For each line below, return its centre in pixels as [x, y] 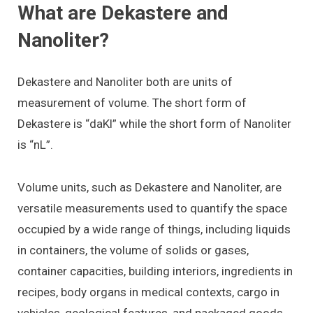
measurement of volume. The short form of [132, 103]
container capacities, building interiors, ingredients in [155, 271]
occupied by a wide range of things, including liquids [154, 229]
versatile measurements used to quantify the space [152, 208]
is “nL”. [35, 145]
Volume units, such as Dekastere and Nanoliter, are [150, 187]
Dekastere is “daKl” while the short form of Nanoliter [154, 124]
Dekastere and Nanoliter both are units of [125, 82]
